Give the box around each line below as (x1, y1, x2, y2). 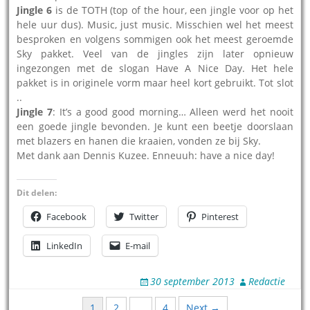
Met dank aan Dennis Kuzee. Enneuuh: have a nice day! (17, 148, 275, 162)
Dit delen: (17, 186, 57, 199)
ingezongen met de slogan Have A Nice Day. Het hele (17, 61, 293, 75)
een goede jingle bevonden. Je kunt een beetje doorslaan (17, 119, 293, 133)
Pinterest (201, 210, 239, 223)
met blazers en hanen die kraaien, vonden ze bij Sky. (17, 134, 262, 147)
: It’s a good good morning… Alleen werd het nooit (53, 104, 293, 118)
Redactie (248, 274, 285, 288)
